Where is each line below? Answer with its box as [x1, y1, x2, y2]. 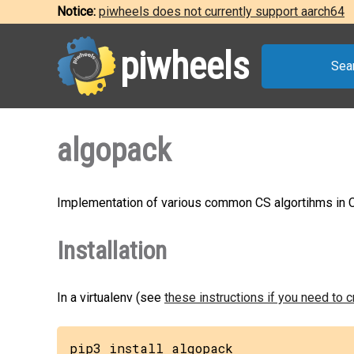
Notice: [57, 4, 99, 19]
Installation [57, 235, 167, 265]
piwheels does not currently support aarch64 [99, 4, 345, 19]
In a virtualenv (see [57, 290, 164, 305]
